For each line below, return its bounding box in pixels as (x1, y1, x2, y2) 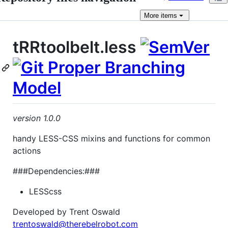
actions (13, 145, 41, 156)
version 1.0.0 (13, 112, 61, 123)
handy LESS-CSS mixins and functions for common (13, 133, 210, 144)
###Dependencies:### (13, 165, 100, 176)
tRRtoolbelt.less (13, 37, 140, 57)
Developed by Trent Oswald (13, 206, 120, 217)
